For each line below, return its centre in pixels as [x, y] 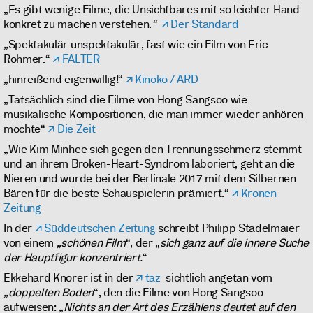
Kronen [259, 194]
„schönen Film [91, 243]
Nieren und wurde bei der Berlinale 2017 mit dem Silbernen [150, 179]
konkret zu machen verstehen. [78, 24]
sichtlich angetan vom [216, 278]
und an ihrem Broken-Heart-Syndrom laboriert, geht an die [150, 164]
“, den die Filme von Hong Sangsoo [178, 293]
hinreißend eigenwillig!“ [67, 80]
